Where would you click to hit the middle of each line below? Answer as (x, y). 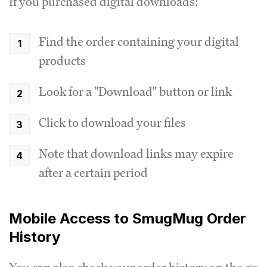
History (35, 237)
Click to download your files (112, 122)
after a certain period (93, 173)
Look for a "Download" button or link (135, 91)
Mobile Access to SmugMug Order (128, 218)
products (62, 60)
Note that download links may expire (136, 153)
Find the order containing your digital (139, 41)
